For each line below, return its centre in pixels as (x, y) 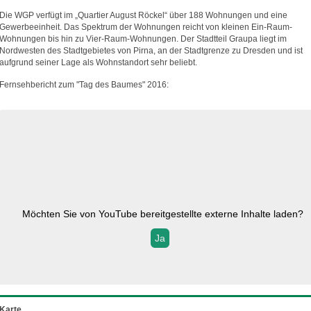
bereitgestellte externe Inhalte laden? (220, 213)
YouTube (118, 213)
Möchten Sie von (60, 213)
